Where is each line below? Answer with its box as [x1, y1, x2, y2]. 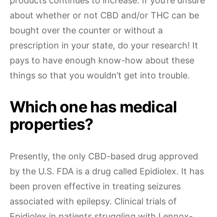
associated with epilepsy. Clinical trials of [10, 196, 177, 206]
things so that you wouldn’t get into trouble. [10, 70, 190, 80]
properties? [10, 115, 93, 134]
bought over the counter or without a [10, 25, 163, 35]
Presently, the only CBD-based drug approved [10, 151, 198, 161]
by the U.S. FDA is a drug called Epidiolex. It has [10, 166, 204, 176]
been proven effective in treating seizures [10, 181, 181, 191]
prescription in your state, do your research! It [10, 40, 198, 50]
